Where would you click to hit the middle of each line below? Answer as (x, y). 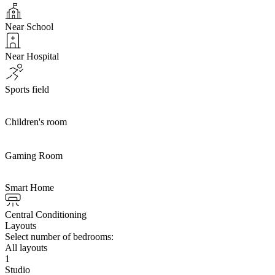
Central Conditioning (46, 214)
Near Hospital (32, 56)
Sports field (27, 89)
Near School (29, 26)
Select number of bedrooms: (59, 236)
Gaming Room (34, 155)
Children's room (36, 122)
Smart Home (29, 187)
